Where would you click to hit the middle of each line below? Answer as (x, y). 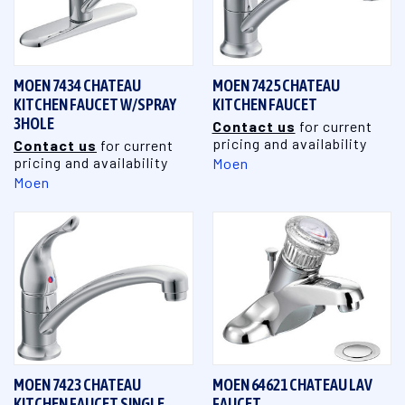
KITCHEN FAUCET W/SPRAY (95, 104)
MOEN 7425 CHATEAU (276, 85)
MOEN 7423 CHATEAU (77, 384)
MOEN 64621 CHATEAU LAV (292, 384)
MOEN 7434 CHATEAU (77, 85)
